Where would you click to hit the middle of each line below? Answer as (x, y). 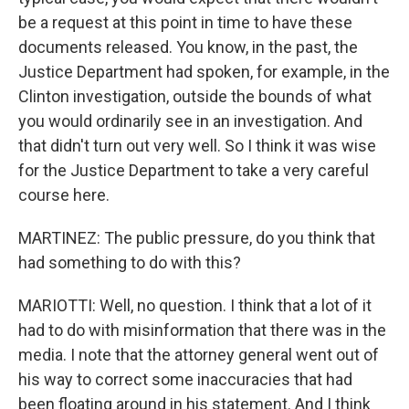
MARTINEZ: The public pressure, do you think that (197, 238)
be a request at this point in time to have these (185, 22)
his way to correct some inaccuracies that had (185, 379)
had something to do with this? (130, 262)
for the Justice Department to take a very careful (194, 170)
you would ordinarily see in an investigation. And (190, 121)
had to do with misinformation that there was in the (202, 330)
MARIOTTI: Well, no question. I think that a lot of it (195, 305)
